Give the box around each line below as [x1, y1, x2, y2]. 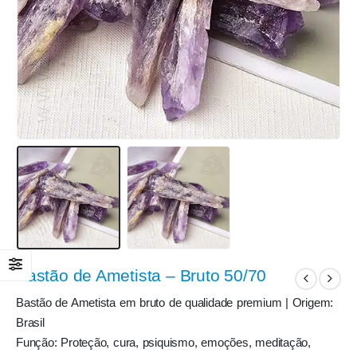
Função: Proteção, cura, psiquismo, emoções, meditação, [16, 336, 311, 349]
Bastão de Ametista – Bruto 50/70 [16, 266, 267, 284]
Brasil [16, 316, 45, 329]
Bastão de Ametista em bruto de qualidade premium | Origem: [16, 296, 334, 309]
